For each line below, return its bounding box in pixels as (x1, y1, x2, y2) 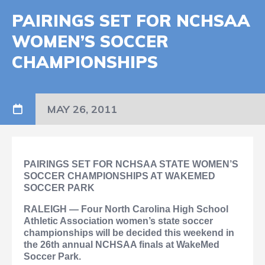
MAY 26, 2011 (47, 102, 117, 117)
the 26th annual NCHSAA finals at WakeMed (24, 240, 219, 250)
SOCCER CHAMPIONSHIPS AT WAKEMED (24, 171, 215, 182)
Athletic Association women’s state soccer (24, 216, 213, 227)
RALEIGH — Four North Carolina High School (24, 204, 228, 215)
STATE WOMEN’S (159, 159, 238, 170)
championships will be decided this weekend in (24, 228, 234, 238)
